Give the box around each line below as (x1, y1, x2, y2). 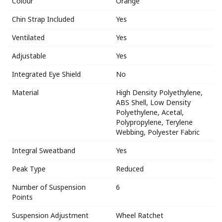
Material (12, 87, 39, 97)
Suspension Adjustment (12, 210, 89, 220)
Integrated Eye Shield (12, 69, 81, 79)
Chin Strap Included (12, 14, 74, 24)
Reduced (116, 164, 144, 173)
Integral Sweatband (12, 145, 75, 155)
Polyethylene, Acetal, (116, 107, 184, 117)
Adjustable (12, 51, 46, 60)
